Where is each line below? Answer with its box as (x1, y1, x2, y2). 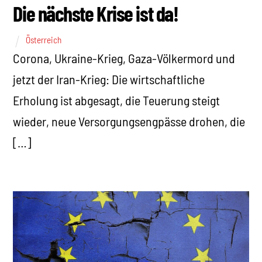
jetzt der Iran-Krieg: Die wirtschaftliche (13, 71, 205, 87)
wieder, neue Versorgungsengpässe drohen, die (13, 113, 246, 129)
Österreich (26, 35, 62, 46)
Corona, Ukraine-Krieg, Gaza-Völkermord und (13, 50, 236, 65)
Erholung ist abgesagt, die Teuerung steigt (13, 92, 220, 108)
